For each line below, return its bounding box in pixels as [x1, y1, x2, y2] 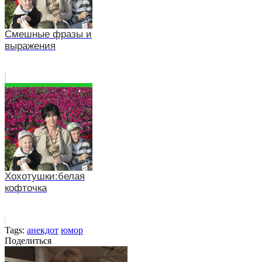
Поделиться [5, 235, 51, 246]
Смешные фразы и [5, 28, 92, 40]
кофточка [5, 182, 47, 194]
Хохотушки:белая [5, 170, 85, 182]
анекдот [27, 225, 58, 235]
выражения [5, 40, 56, 51]
